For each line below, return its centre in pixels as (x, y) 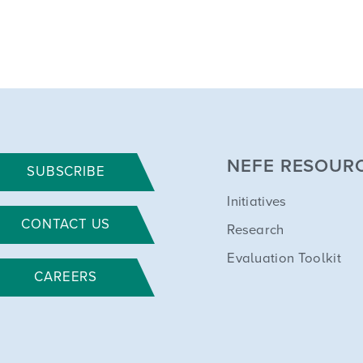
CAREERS (66, 278)
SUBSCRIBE (66, 173)
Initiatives (257, 203)
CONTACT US (66, 225)
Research (256, 231)
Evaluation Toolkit (284, 259)
